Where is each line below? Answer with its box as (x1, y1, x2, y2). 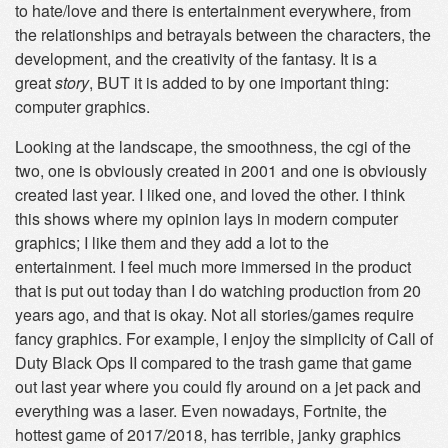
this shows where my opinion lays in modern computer (15, 207, 398, 230)
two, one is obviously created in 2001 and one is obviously (15, 159, 427, 182)
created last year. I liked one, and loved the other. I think (15, 183, 405, 206)
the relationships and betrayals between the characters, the (15, 23, 431, 46)
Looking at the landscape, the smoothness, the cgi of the (15, 135, 411, 158)
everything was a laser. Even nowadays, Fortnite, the (15, 399, 387, 422)
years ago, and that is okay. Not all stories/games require (15, 303, 414, 326)
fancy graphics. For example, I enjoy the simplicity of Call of (15, 327, 433, 350)
